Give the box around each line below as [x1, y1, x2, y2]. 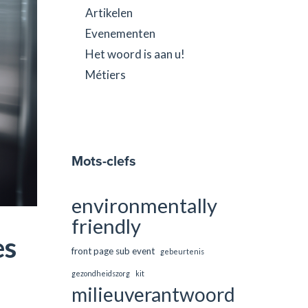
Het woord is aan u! [85, 47, 185, 61]
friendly [71, 214, 141, 238]
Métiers [85, 67, 126, 82]
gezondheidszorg [71, 269, 130, 278]
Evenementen [85, 26, 155, 41]
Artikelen [85, 5, 133, 20]
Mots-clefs [71, 151, 136, 171]
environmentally [71, 193, 217, 217]
